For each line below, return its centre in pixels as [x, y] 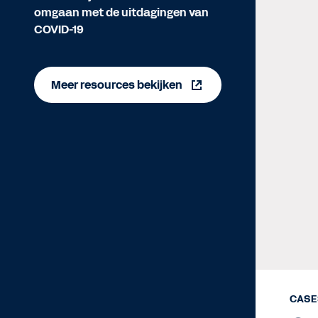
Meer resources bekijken [116, 85]
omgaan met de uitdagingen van [121, 12]
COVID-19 [59, 29]
